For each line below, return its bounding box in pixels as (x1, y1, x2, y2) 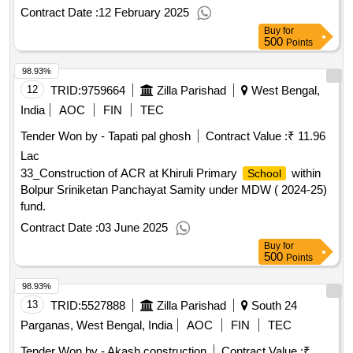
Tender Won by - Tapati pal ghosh (20, 129, 191, 143)
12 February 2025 (98, 6, 189, 20)
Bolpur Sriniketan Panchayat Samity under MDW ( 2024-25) (20, 183, 327, 197)
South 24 (248, 299, 297, 313)
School (247, 167, 281, 180)
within (288, 166, 321, 180)
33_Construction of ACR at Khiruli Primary (20, 166, 240, 180)
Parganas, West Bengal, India (20, 318, 173, 333)
